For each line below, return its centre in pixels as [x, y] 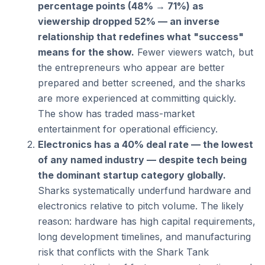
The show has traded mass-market [116, 114]
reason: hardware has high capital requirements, [147, 222]
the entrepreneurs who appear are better [131, 68]
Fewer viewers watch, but [194, 52]
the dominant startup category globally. [132, 175]
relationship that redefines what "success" [141, 37]
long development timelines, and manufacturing [144, 237]
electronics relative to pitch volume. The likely [141, 206]
